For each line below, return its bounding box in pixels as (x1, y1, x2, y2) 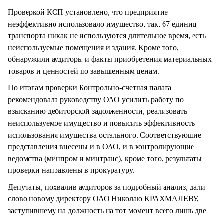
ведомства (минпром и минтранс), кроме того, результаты (8, 154, 202, 163)
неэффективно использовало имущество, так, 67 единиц (8, 20, 197, 28)
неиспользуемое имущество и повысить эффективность (8, 119, 195, 128)
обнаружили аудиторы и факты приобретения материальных (8, 55, 212, 64)
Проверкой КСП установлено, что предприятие (8, 8, 168, 17)
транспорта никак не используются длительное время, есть (8, 31, 206, 40)
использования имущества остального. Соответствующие (8, 131, 201, 139)
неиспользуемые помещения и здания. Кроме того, (8, 43, 179, 52)
